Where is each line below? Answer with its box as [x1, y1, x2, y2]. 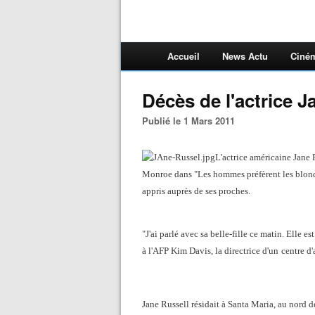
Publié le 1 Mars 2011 [148, 114, 235, 127]
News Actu [222, 49, 268, 63]
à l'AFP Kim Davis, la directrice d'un [142, 245, 278, 256]
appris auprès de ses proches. [142, 186, 250, 196]
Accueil [167, 49, 200, 63]
